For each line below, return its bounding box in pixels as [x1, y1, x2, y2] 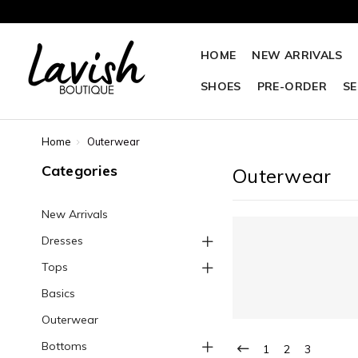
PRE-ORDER [257, 79, 327, 93]
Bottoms [41, 339, 87, 353]
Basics [41, 286, 75, 300]
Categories [41, 161, 117, 180]
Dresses [41, 233, 83, 248]
